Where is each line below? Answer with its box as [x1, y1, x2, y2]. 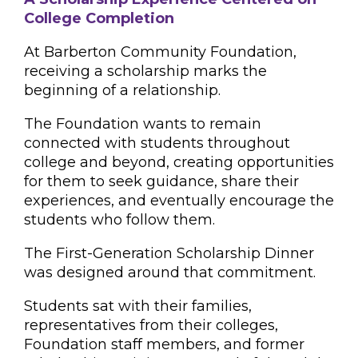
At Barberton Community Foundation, [24, 43, 296, 61]
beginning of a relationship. [24, 82, 221, 99]
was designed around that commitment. [24, 264, 316, 281]
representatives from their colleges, [24, 316, 278, 334]
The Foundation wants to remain [24, 115, 261, 133]
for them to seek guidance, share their [24, 173, 299, 190]
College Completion [24, 10, 174, 27]
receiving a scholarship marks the [24, 62, 267, 80]
